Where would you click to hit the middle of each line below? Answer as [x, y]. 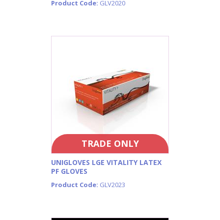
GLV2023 [112, 184]
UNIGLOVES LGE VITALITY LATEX [106, 163]
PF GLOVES [69, 171]
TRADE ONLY [110, 143]
